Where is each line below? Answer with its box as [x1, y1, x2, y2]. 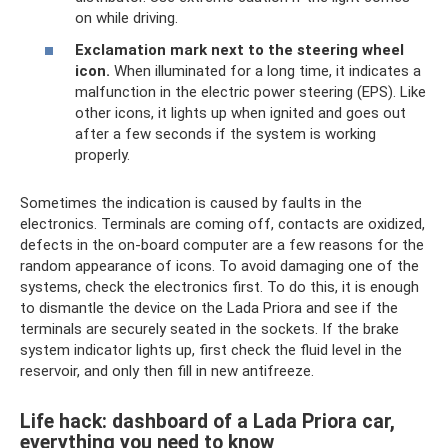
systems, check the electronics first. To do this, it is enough [20, 277, 419, 296]
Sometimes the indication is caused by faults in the [20, 193, 362, 212]
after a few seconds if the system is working [75, 124, 376, 143]
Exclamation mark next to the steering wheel [75, 40, 404, 59]
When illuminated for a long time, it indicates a [110, 61, 421, 80]
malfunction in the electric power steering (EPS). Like [75, 82, 426, 101]
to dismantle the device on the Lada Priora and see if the [20, 298, 398, 317]
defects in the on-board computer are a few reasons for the [20, 235, 424, 254]
